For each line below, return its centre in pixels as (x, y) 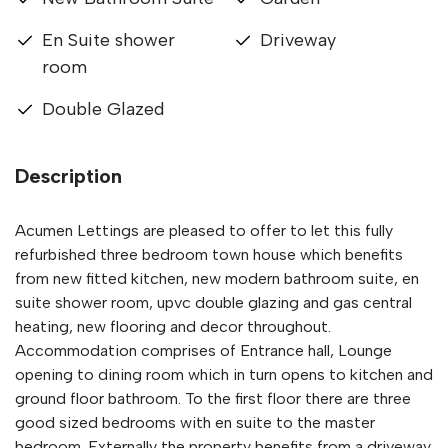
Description (68, 176)
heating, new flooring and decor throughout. (173, 327)
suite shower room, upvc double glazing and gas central (213, 303)
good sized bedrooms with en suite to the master (195, 423)
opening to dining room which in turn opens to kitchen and (224, 375)
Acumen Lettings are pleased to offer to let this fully (204, 231)
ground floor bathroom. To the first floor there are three (213, 399)
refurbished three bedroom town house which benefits (209, 255)
